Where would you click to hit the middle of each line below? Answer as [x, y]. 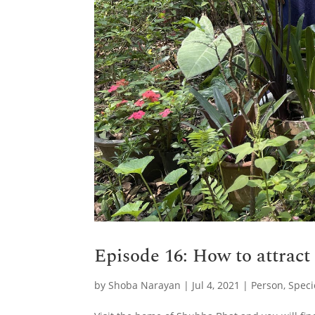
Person [268, 285]
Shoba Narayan [145, 285]
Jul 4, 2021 [216, 285]
